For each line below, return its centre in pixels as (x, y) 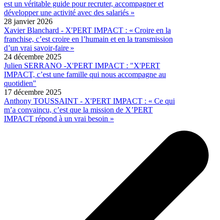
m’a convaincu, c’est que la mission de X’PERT (78, 110)
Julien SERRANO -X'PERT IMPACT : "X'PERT (82, 65)
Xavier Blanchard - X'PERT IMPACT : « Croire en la (87, 30)
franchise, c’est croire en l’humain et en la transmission (88, 39)
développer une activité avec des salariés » (69, 12)
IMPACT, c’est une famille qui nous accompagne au (85, 74)
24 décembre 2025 (33, 56)
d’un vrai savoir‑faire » (39, 48)
